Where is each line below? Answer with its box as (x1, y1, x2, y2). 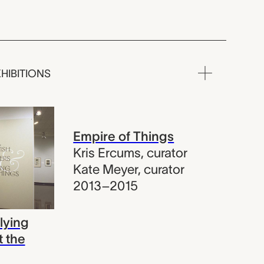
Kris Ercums (73, 145, 141, 160)
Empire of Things (73, 128, 174, 143)
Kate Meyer (73, 161, 138, 176)
